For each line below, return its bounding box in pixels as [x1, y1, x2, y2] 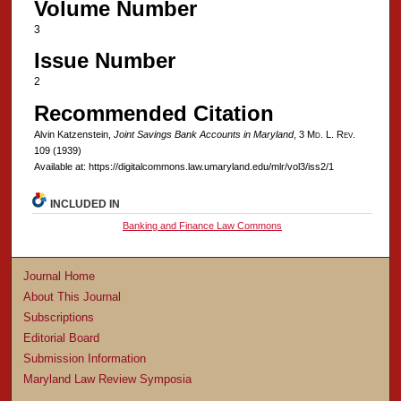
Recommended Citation [33, 100, 274, 125]
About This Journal [23, 290, 122, 304]
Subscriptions [23, 311, 95, 325]
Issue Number [33, 48, 175, 73]
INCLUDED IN [50, 198, 121, 211]
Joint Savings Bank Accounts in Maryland [113, 128, 294, 140]
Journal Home [23, 269, 96, 284]
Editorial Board [23, 331, 100, 346]
